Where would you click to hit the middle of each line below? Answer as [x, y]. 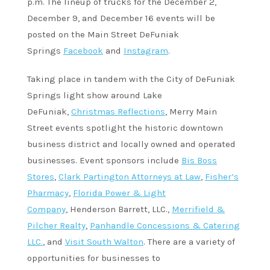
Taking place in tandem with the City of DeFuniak [131, 79]
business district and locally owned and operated [131, 144]
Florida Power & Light [119, 193]
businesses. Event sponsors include [104, 161]
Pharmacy [48, 193]
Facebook [83, 51]
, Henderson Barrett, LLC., [119, 209]
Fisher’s [222, 177]
